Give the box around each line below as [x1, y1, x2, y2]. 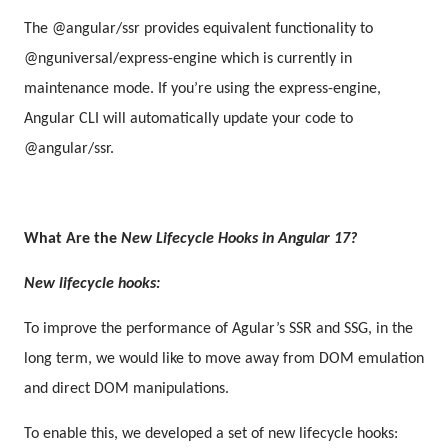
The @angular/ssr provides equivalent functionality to [24, 20, 373, 37]
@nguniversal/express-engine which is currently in [24, 50, 352, 67]
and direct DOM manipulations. [24, 380, 229, 397]
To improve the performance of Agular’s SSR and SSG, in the [24, 320, 413, 337]
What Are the [24, 230, 121, 247]
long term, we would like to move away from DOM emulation [24, 350, 424, 367]
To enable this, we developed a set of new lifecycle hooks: [24, 425, 398, 442]
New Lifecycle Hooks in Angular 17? [121, 230, 357, 247]
